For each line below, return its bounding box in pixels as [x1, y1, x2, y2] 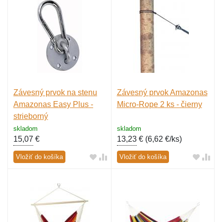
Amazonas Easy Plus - [13, 100, 93, 109]
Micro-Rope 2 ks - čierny [116, 100, 202, 109]
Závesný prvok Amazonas [116, 88, 208, 97]
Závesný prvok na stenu [13, 88, 97, 97]
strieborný [13, 112, 48, 121]
